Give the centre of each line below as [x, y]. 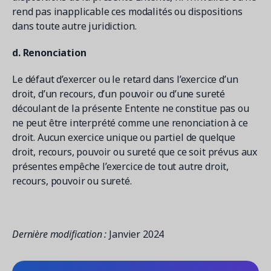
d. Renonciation [49, 53]
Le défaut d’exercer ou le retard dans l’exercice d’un [125, 79]
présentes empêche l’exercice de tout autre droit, [121, 166]
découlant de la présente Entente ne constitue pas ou [131, 108]
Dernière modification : [61, 234]
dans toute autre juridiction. [74, 26]
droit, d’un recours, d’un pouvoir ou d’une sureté [119, 94]
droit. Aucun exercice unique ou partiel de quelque [124, 137]
